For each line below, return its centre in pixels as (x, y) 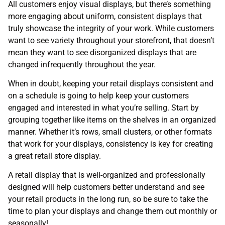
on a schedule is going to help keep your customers (98, 95)
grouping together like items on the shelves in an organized (112, 120)
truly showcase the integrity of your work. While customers (111, 28)
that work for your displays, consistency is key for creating (110, 144)
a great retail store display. (54, 156)
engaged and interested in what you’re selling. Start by (103, 107)
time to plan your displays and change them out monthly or (113, 211)
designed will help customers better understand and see (106, 187)
